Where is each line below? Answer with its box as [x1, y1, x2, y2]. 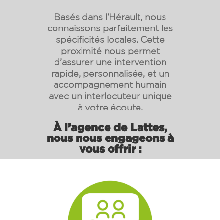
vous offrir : [79, 142, 141, 155]
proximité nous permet [60, 45, 160, 55]
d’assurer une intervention [54, 56, 166, 67]
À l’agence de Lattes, [53, 120, 167, 133]
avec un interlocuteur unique [48, 90, 172, 101]
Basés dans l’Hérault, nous [54, 11, 166, 22]
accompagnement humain [54, 79, 166, 89]
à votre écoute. [77, 102, 143, 112]
